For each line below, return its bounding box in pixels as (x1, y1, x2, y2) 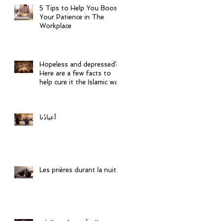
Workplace (39, 22, 72, 30)
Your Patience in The (39, 13, 104, 21)
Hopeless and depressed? (39, 61, 118, 68)
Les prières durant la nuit (39, 166, 116, 174)
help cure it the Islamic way (39, 78, 121, 86)
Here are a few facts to (39, 70, 111, 77)
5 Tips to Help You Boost (39, 4, 120, 12)
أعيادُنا (39, 113, 56, 121)
